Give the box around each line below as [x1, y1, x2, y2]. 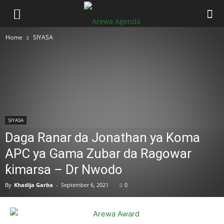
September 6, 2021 [61, 181, 108, 188]
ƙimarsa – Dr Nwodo [5, 162, 122, 177]
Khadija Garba [14, 181, 53, 188]
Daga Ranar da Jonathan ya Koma [5, 130, 200, 145]
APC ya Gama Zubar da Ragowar [5, 146, 191, 161]
